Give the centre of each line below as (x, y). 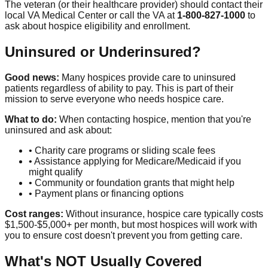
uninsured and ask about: (58, 130)
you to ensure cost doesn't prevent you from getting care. (124, 235)
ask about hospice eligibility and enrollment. (98, 26)
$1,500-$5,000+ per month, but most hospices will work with (131, 224)
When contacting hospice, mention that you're (154, 119)
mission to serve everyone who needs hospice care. (114, 99)
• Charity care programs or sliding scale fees (122, 150)
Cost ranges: (34, 214)
